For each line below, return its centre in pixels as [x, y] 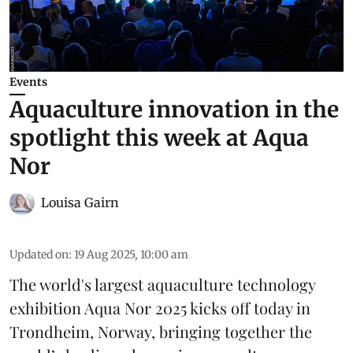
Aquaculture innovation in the [174, 110]
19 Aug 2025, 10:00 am [131, 255]
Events [28, 82]
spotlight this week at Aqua [159, 138]
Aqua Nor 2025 [136, 308]
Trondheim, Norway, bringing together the [161, 332]
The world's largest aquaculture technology [162, 284]
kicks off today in [249, 308]
